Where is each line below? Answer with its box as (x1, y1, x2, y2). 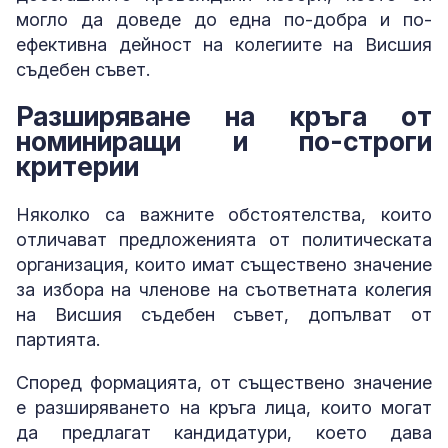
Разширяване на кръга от (16, 100, 432, 134)
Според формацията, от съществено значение (16, 371, 432, 393)
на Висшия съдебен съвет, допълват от (16, 303, 432, 325)
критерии (16, 150, 139, 184)
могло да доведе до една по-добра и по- (16, 9, 432, 31)
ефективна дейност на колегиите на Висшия (16, 34, 432, 56)
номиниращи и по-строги (16, 125, 432, 159)
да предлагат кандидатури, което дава (16, 421, 432, 443)
